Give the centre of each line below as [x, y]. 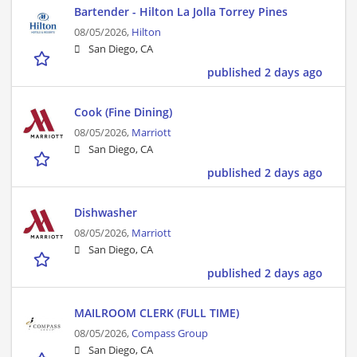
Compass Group [170, 334]
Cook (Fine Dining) [123, 112]
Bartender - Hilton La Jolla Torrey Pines [181, 12]
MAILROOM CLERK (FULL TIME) [157, 313]
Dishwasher [106, 213]
